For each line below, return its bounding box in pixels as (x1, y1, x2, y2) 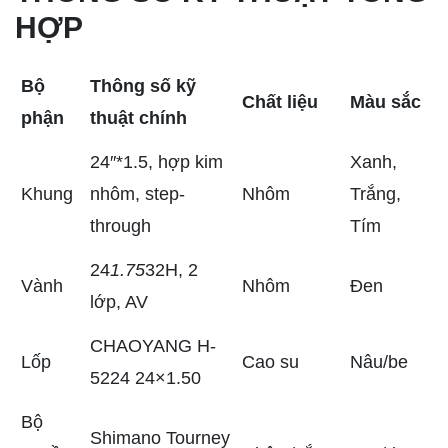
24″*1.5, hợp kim (90, 152, 223, 173)
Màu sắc (350, 92, 421, 113)
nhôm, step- (90, 184, 185, 205)
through (90, 216, 151, 237)
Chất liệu (242, 92, 318, 113)
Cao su (242, 352, 299, 373)
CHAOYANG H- (90, 336, 216, 357)
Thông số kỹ (90, 76, 196, 97)
